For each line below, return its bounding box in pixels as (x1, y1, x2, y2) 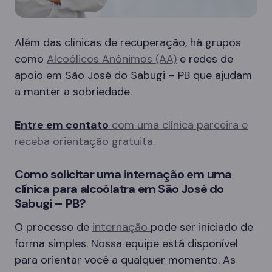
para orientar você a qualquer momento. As (15, 252, 236, 267)
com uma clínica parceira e (109, 117, 248, 132)
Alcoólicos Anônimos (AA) (47, 51, 177, 66)
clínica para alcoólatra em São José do (15, 180, 224, 197)
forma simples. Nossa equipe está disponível (15, 236, 238, 251)
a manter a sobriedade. (15, 84, 132, 99)
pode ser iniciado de (151, 219, 253, 234)
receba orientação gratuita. (15, 134, 155, 149)
